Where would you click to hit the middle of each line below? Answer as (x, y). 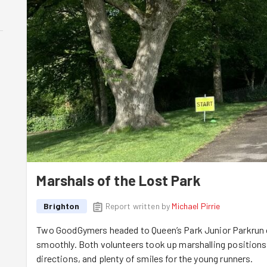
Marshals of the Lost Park (119, 181)
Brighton (62, 206)
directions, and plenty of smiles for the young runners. (145, 259)
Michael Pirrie (196, 206)
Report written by (139, 206)
